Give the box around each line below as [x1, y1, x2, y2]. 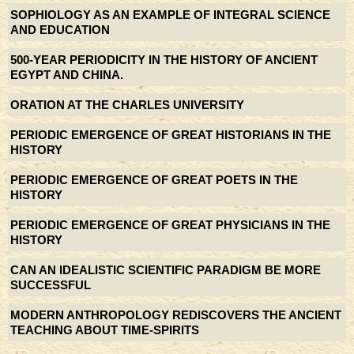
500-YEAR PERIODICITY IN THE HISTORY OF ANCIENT [10, 53, 318, 66]
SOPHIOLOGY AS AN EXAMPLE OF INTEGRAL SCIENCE [10, 8, 330, 21]
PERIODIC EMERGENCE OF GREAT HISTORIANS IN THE [10, 128, 331, 141]
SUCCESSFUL [10, 278, 91, 292]
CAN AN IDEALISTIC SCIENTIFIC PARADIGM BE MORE [10, 263, 321, 277]
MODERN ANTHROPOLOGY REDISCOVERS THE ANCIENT [10, 308, 341, 322]
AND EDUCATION [10, 23, 110, 36]
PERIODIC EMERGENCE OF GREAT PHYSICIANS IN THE [10, 218, 330, 232]
